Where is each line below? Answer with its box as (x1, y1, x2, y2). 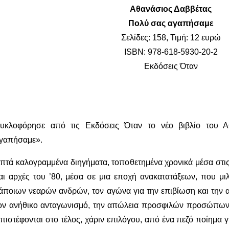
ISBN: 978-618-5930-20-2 (124, 48, 218, 56)
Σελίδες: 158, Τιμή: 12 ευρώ (121, 33, 221, 42)
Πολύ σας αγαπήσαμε (128, 19, 214, 28)
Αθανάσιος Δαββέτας (130, 5, 212, 13)
